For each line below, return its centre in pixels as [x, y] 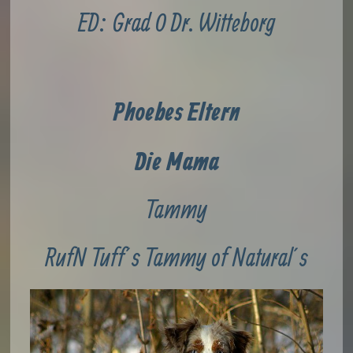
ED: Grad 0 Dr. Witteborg [176, 22]
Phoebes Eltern [176, 114]
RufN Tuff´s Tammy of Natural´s [176, 257]
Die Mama [176, 163]
